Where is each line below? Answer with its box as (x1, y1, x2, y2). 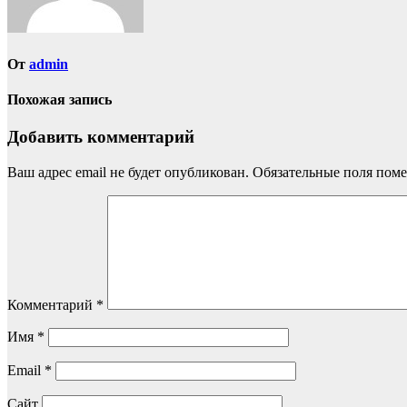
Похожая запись (7, 91, 112, 107)
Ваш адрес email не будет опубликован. (7, 164, 249, 180)
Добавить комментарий (7, 127, 194, 147)
